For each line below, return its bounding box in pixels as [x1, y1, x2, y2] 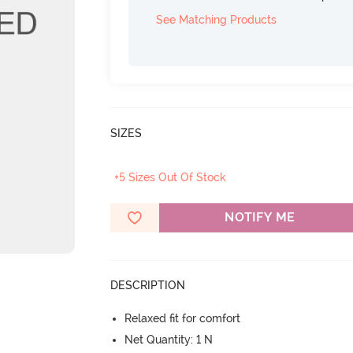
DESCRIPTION [110, 279, 186, 292]
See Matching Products [156, 13, 277, 26]
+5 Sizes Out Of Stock [114, 171, 227, 184]
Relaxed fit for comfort [124, 312, 241, 325]
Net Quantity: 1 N [124, 333, 214, 346]
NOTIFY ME [224, 210, 295, 225]
